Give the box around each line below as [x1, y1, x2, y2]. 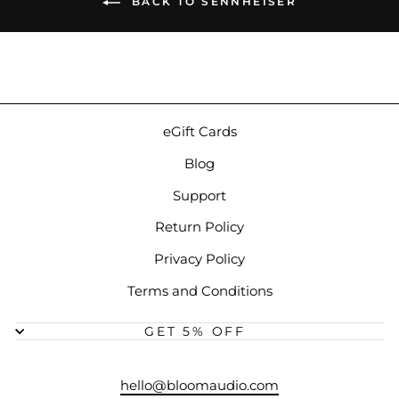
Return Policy [155, 218, 244, 236]
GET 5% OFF [144, 322, 246, 339]
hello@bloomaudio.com [120, 376, 279, 394]
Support [173, 186, 226, 204]
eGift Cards [162, 123, 237, 141]
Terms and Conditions [126, 281, 273, 299]
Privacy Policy [154, 250, 245, 268]
